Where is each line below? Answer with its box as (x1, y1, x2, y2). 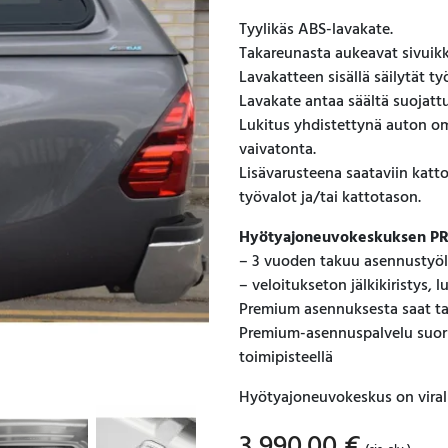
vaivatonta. (239, 137, 316, 163)
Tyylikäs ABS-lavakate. (239, 17, 393, 43)
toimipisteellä (239, 345, 333, 371)
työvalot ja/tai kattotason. (239, 185, 421, 211)
